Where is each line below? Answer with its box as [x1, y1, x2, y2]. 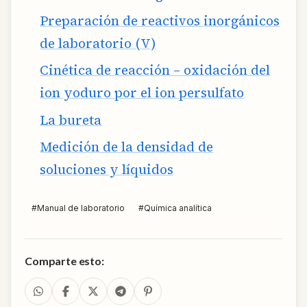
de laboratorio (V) [40, 34, 156, 53]
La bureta [40, 110, 102, 129]
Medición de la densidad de [40, 138, 214, 156]
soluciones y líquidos [40, 160, 174, 179]
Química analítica [144, 203, 212, 214]
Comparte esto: [25, 254, 104, 268]
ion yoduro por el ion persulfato [40, 84, 245, 102]
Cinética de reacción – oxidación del [40, 61, 271, 79]
